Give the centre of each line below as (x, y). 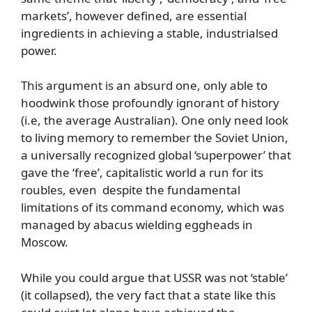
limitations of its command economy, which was (153, 207)
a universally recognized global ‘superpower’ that (156, 155)
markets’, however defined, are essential (134, 15)
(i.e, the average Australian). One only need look (155, 120)
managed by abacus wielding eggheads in (137, 225)
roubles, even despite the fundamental (131, 190)
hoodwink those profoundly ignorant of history (150, 103)
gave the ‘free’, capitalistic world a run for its (142, 172)
